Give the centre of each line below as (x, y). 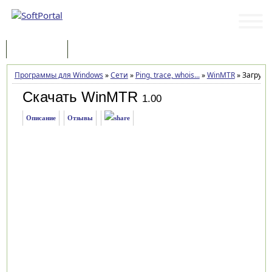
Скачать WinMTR (80, 97)
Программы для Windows (59, 75)
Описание (41, 118)
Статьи (93, 50)
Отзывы (80, 118)
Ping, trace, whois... (167, 75)
